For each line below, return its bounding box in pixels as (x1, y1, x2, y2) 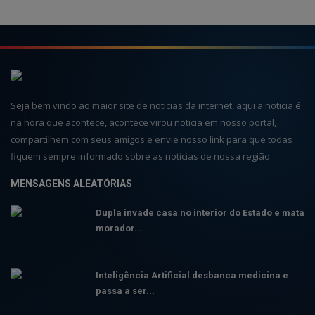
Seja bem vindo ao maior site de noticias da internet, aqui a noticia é (11, 99, 301, 112)
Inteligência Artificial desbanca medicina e (96, 270, 288, 281)
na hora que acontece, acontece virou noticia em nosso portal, (11, 116, 276, 129)
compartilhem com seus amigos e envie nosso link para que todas (11, 133, 292, 146)
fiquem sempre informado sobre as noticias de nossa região (11, 150, 270, 163)
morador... (96, 223, 143, 234)
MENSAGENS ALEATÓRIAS (11, 178, 132, 190)
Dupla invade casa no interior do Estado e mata (96, 207, 304, 219)
